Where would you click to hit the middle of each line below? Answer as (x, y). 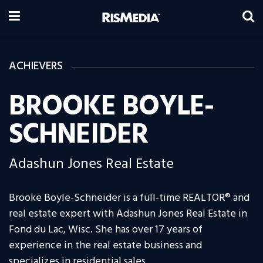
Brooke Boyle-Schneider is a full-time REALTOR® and (129, 198)
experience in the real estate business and (105, 246)
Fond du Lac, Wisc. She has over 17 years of (106, 230)
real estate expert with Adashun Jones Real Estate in (128, 214)
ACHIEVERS (36, 66)
